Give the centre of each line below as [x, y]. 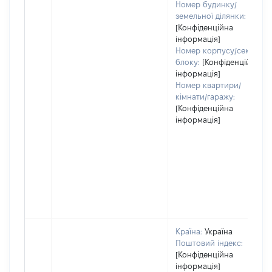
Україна [219, 231]
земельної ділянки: [211, 16]
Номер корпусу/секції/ [218, 50]
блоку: [188, 62]
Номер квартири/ [208, 85]
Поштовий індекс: [209, 243]
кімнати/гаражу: [205, 97]
